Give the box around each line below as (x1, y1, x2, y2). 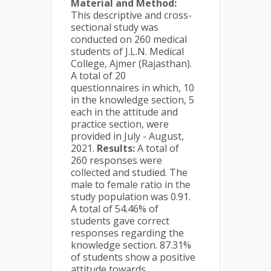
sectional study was (71, 21, 158, 34)
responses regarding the (71, 226, 184, 240)
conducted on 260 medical (71, 33, 187, 46)
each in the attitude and (71, 105, 178, 119)
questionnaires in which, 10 (71, 81, 194, 94)
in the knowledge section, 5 (71, 93, 194, 106)
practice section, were (71, 117, 169, 131)
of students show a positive (71, 250, 195, 264)
